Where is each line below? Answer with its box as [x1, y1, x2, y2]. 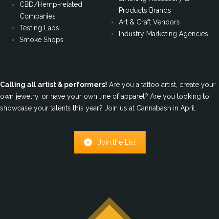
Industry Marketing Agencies [119, 29, 208, 38]
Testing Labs [20, 23, 59, 32]
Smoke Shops [20, 35, 64, 44]
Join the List [97, 138, 135, 147]
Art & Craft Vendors [119, 18, 180, 26]
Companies [20, 12, 56, 20]
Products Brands [119, 6, 171, 14]
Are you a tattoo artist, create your [107, 81, 216, 89]
